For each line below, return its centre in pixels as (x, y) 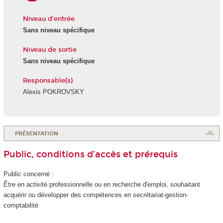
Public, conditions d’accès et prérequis (90, 155)
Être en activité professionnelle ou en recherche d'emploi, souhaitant (102, 184)
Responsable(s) (48, 80)
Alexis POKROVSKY (53, 92)
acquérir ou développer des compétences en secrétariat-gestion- (96, 195)
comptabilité (21, 205)
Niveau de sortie (50, 50)
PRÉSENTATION (37, 133)
